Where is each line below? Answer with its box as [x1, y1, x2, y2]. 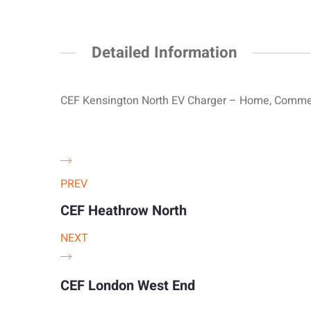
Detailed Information [91, 41, 237, 64]
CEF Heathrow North [60, 201, 187, 221]
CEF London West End [60, 276, 195, 296]
